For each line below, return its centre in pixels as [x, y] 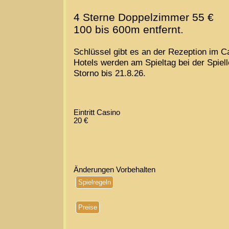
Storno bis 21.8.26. [110, 73]
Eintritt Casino [97, 113]
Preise [88, 208]
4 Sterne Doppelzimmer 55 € [144, 17]
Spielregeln [95, 182]
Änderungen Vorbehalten [114, 170]
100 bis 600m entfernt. [129, 30]
